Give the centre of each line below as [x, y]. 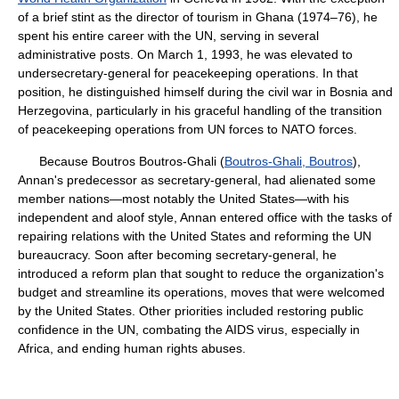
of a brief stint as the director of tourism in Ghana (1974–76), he [198, 17]
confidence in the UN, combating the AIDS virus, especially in [189, 330]
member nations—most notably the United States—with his [183, 199]
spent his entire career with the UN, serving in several [168, 36]
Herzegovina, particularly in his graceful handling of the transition [200, 110]
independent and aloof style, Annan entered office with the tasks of [205, 217]
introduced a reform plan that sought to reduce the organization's [201, 273]
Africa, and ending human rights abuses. [132, 348]
